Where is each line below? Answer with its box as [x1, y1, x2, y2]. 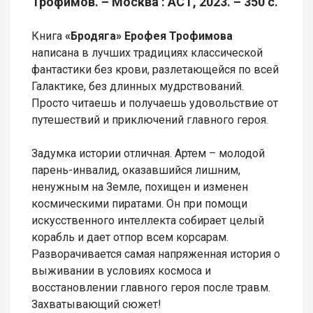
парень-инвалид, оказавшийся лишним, [31, 163, 240, 177]
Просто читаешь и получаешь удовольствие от [31, 96, 278, 110]
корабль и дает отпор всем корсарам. [31, 231, 228, 245]
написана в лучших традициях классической [31, 46, 263, 60]
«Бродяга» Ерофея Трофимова [65, 29, 233, 43]
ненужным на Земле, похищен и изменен [31, 180, 248, 194]
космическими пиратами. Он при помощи [31, 197, 247, 211]
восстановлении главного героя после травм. [31, 281, 270, 295]
